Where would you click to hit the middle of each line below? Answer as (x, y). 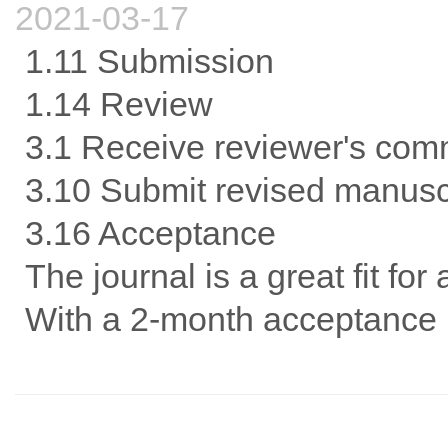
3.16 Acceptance (150, 233)
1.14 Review (119, 104)
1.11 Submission (149, 61)
